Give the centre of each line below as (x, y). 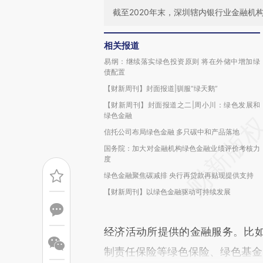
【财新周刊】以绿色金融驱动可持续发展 (167, 192)
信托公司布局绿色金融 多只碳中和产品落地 (172, 132)
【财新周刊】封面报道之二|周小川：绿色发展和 (182, 105)
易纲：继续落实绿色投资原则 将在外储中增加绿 (182, 61)
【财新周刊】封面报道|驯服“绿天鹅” (161, 88)
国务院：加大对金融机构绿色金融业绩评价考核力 (182, 148)
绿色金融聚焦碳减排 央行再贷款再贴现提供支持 (179, 175)
